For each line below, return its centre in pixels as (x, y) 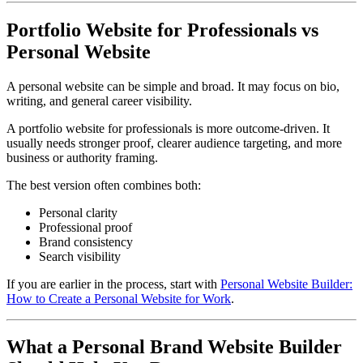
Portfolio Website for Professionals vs (162, 30)
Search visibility (80, 256)
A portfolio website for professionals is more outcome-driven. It (168, 128)
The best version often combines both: (104, 185)
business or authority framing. (82, 157)
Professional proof (85, 227)
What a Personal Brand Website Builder (174, 347)
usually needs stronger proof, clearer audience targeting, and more (174, 143)
